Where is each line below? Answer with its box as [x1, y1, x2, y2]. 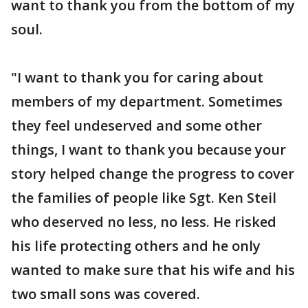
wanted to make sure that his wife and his [11, 261, 295, 279]
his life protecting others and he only [11, 236, 261, 255]
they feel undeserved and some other [11, 116, 262, 135]
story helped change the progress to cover [11, 164, 294, 183]
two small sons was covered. [11, 285, 200, 303]
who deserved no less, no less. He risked [11, 212, 276, 231]
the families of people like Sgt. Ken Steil [11, 188, 276, 207]
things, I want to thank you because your [11, 140, 286, 159]
